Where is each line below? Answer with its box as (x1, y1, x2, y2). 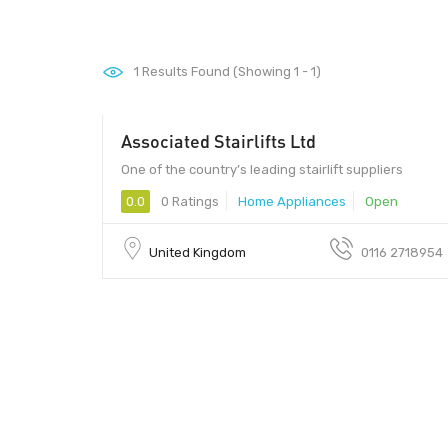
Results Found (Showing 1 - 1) (139, 64, 321, 79)
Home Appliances (238, 193, 346, 209)
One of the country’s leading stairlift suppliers (121, 161, 403, 177)
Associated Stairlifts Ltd (121, 129, 316, 152)
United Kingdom (149, 244, 246, 260)
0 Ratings (158, 193, 219, 209)
